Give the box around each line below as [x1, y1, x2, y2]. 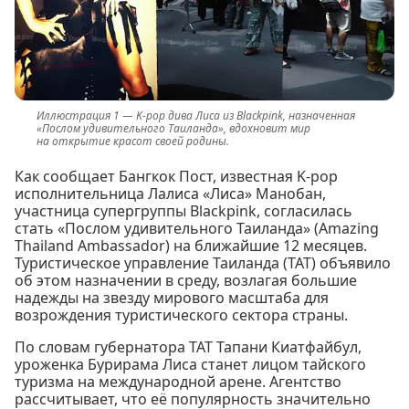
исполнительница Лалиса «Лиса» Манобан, [15, 184, 326, 204]
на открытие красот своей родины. [37, 133, 229, 150]
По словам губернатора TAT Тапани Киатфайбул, [15, 337, 362, 358]
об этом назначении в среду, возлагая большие [15, 270, 357, 291]
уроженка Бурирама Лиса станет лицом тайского [15, 354, 366, 375]
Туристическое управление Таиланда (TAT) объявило [15, 253, 391, 274]
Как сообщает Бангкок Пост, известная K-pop [15, 166, 338, 187]
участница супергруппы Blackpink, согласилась [15, 201, 352, 222]
